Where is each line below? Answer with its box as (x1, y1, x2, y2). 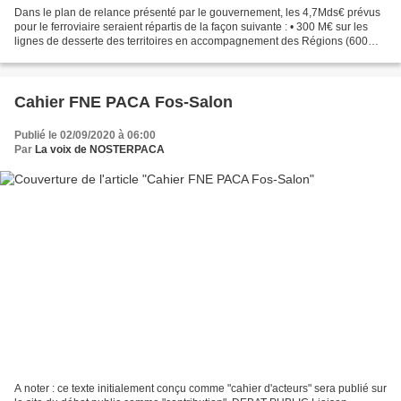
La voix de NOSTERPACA (35, 142, 165, 156)
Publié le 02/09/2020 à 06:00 (14, 128, 156, 141)
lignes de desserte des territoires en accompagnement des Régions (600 (14, 34, 368, 47)
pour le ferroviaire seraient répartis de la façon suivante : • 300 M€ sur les (14, 20, 368, 33)
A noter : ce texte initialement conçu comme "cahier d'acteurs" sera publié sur (14, 382, 387, 396)
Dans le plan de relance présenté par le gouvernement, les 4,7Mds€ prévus (14, 5, 380, 19)
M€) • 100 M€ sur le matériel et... (14, 48, 170, 62)
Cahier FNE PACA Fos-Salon (14, 92, 233, 111)
